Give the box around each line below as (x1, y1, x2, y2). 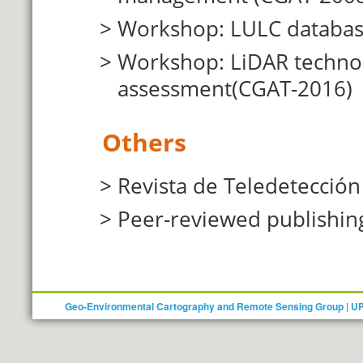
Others (101, 126, 186, 159)
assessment (117, 74, 232, 103)
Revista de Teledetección (117, 171, 361, 200)
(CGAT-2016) (232, 74, 352, 103)
